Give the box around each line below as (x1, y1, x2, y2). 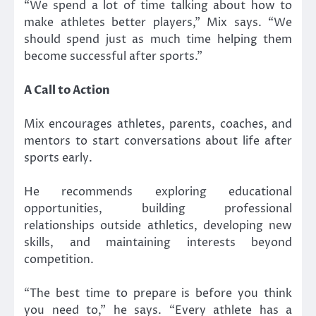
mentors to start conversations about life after (24, 133, 292, 149)
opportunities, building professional (24, 201, 292, 217)
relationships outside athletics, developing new (24, 218, 292, 234)
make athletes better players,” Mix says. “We (24, 14, 292, 30)
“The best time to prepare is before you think (24, 286, 292, 302)
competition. (24, 252, 94, 268)
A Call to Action (24, 82, 110, 98)
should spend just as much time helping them (24, 31, 292, 47)
